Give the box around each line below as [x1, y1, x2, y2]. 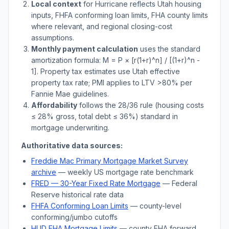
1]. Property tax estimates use [31, 67, 132, 76]
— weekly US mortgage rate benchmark [56, 168, 194, 176]
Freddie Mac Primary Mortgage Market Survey [31, 156, 188, 165]
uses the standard [138, 44, 200, 53]
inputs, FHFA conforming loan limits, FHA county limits [31, 11, 208, 19]
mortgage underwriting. [31, 123, 109, 132]
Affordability [31, 101, 77, 109]
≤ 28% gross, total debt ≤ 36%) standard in [31, 112, 178, 121]
